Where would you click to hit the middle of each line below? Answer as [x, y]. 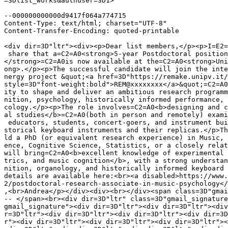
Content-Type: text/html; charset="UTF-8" [85, 23]
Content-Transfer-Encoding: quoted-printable [92, 31]
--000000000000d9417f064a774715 [65, 16]
